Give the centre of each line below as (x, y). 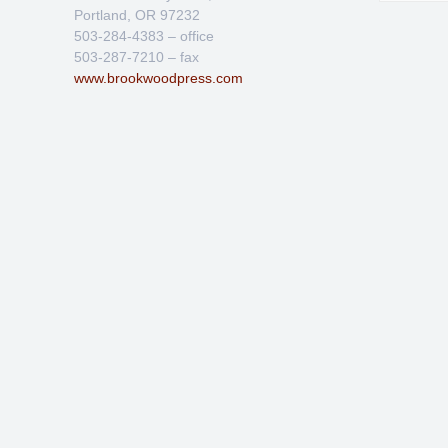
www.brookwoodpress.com (158, 78)
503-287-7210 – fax (136, 57)
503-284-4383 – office (144, 36)
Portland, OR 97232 (137, 15)
